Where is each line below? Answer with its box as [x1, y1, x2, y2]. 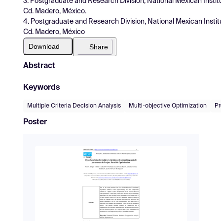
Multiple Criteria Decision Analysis [27, 103, 121, 109]
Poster [23, 118, 47, 126]
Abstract [23, 62, 55, 70]
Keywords [23, 83, 60, 92]
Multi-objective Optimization [129, 103, 207, 109]
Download [29, 42, 60, 50]
